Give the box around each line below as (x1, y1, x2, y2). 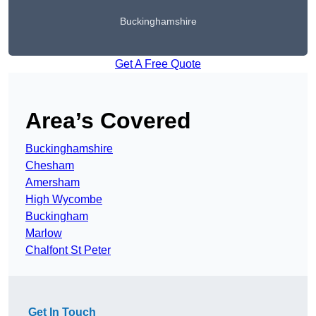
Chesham (25, 159, 74, 172)
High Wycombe (25, 193, 102, 206)
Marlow (25, 227, 62, 240)
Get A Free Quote (115, 58, 201, 71)
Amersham (25, 176, 80, 189)
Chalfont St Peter (25, 244, 111, 257)
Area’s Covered (25, 108, 191, 134)
